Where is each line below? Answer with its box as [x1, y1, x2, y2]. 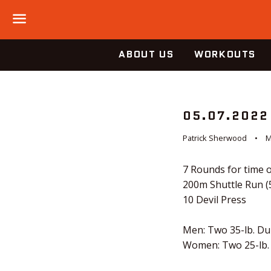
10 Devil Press [183, 192, 246, 206]
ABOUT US [119, 47, 174, 61]
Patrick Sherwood [183, 132, 247, 143]
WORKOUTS [194, 47, 256, 61]
